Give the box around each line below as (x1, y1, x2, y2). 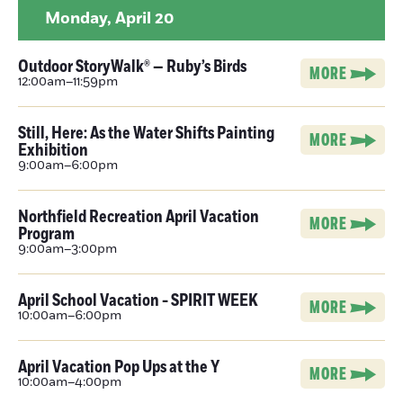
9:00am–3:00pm (18, 240, 117, 258)
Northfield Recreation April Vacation (18, 205, 259, 228)
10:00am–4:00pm (18, 373, 121, 391)
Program (18, 222, 75, 246)
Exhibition (18, 139, 88, 162)
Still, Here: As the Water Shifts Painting (18, 121, 274, 145)
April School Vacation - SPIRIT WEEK (18, 289, 258, 312)
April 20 (115, 8, 174, 30)
